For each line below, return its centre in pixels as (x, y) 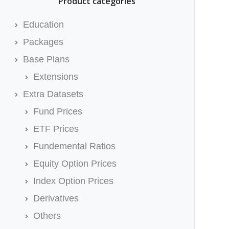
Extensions (55, 77)
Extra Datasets (53, 94)
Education (43, 25)
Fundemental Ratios (74, 146)
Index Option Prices (73, 181)
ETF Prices (56, 129)
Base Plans (46, 59)
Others (47, 216)
